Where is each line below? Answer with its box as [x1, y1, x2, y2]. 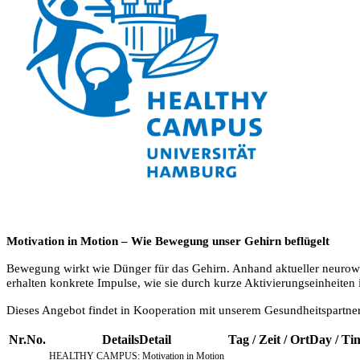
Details [102, 333, 139, 347]
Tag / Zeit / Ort [228, 333, 309, 347]
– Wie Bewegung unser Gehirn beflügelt [118, 235, 329, 248]
